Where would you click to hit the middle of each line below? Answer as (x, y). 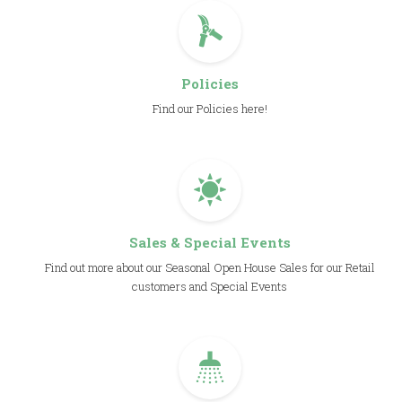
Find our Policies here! (210, 109)
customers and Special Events (210, 286)
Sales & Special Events (210, 242)
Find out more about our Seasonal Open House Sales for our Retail (210, 267)
